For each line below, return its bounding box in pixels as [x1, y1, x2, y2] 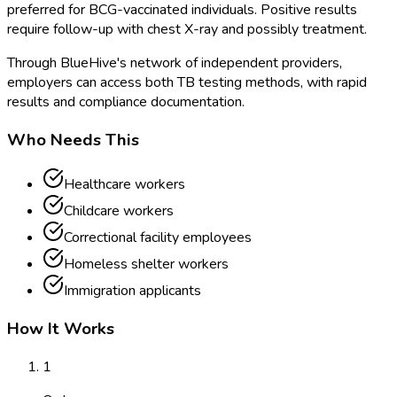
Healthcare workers [64, 175, 185, 195]
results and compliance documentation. [7, 92, 245, 113]
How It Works [7, 317, 114, 341]
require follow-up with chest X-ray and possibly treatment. [7, 19, 367, 40]
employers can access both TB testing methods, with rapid [7, 73, 367, 93]
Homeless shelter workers [64, 254, 229, 275]
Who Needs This [7, 128, 139, 152]
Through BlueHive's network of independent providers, [7, 53, 342, 74]
